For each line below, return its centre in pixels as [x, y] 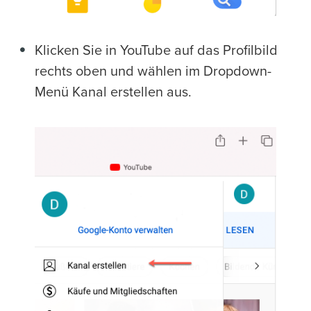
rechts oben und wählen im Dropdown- [153, 72]
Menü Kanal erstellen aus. [113, 93]
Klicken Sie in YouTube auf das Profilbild [156, 51]
